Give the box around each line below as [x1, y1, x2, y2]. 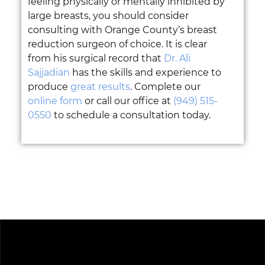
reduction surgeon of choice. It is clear [27, 38, 207, 50]
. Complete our [130, 81, 201, 93]
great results [70, 81, 130, 93]
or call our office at [82, 95, 173, 107]
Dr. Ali [163, 53, 190, 64]
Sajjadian [27, 67, 70, 79]
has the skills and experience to [69, 67, 221, 79]
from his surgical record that [27, 53, 164, 64]
